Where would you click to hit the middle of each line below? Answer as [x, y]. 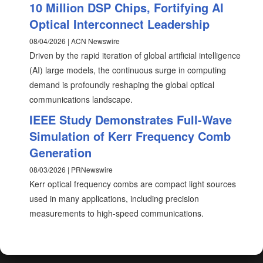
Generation [60, 152]
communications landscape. [81, 99]
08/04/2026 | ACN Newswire [75, 41]
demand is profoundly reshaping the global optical [122, 85]
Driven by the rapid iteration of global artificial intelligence [135, 55]
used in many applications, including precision [114, 198]
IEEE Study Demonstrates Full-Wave [131, 119]
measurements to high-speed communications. [117, 213]
